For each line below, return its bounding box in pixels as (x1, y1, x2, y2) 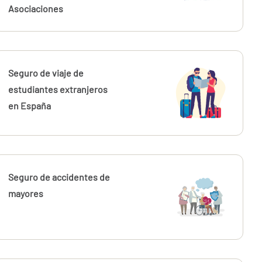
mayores (8, 188, 44, 199)
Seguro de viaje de (8, 67, 84, 78)
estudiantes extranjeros (8, 84, 108, 95)
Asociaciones (8, 3, 64, 14)
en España (8, 100, 51, 111)
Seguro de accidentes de (8, 171, 111, 182)
